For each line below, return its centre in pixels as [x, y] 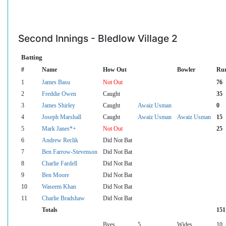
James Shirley [59, 106]
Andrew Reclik [60, 140]
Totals [50, 210]
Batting [32, 58]
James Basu [56, 82]
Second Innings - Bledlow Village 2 [98, 38]
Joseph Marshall [62, 117]
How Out [115, 70]
